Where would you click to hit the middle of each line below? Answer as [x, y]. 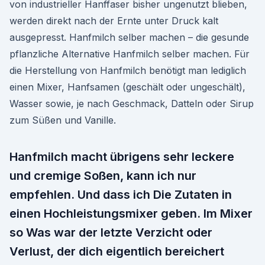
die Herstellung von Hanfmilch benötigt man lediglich [128, 70]
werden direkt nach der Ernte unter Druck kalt [114, 21]
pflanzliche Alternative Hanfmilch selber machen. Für [130, 54]
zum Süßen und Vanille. [63, 120]
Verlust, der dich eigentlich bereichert [117, 251]
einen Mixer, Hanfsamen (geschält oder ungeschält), [127, 87]
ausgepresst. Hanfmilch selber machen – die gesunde [129, 37]
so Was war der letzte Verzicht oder [111, 232]
